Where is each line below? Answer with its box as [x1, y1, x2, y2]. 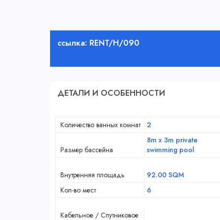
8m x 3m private [146, 135, 197, 145]
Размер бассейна [60, 145, 113, 155]
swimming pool [146, 145, 194, 155]
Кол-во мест [60, 185, 96, 195]
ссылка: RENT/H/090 [57, 37, 139, 49]
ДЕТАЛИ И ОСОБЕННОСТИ [57, 87, 165, 99]
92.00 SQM [146, 170, 184, 180]
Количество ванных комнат [60, 120, 140, 130]
